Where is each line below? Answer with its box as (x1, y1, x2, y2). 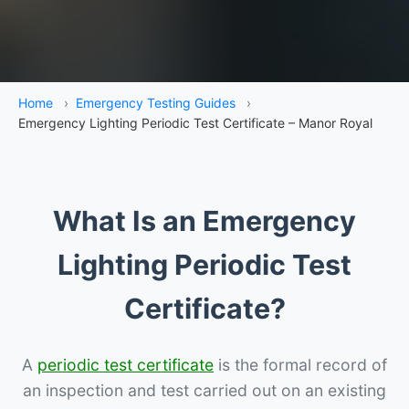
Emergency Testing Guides (76, 94, 236, 110)
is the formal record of (214, 354, 387, 374)
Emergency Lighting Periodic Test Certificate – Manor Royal (18, 114, 372, 131)
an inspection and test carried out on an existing (23, 380, 386, 400)
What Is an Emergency (53, 204, 356, 237)
